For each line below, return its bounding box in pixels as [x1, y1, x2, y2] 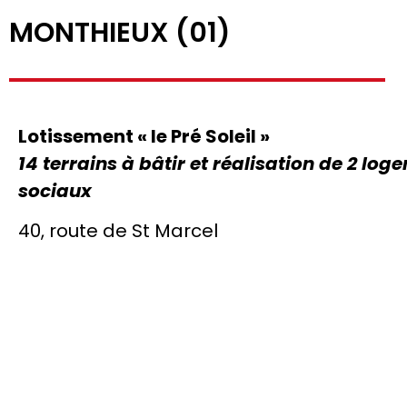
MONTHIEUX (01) [9, 14, 231, 52]
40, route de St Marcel [18, 218, 218, 244]
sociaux [18, 178, 92, 203]
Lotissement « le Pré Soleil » [18, 124, 270, 149]
